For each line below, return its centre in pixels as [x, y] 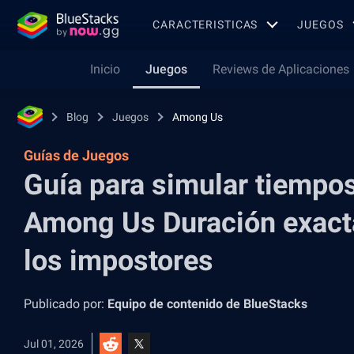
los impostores [119, 261]
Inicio [105, 69]
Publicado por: [66, 304]
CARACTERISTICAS [205, 24]
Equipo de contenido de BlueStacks [207, 304]
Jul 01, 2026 [54, 344]
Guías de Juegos [76, 155]
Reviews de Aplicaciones [281, 69]
